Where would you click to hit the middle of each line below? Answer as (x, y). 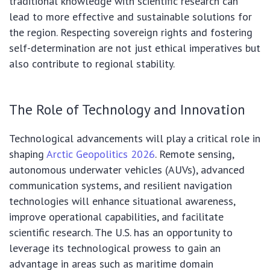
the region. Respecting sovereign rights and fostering (131, 33)
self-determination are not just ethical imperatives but (135, 48)
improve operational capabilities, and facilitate (116, 217)
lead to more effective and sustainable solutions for (130, 17)
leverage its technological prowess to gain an (115, 248)
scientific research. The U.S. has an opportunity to (121, 233)
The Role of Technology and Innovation (127, 109)
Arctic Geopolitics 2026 (101, 154)
